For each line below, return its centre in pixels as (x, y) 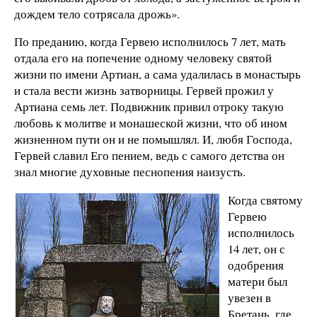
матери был (258, 282)
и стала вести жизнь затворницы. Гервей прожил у (144, 91)
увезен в (249, 298)
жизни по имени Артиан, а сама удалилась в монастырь (157, 74)
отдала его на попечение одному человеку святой (143, 58)
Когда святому (265, 200)
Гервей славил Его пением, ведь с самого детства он (149, 156)
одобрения (256, 265)
